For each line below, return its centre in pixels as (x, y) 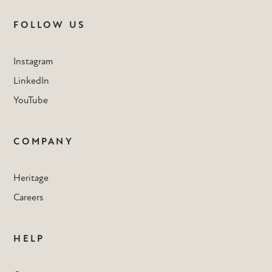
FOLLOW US (50, 25)
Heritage (31, 178)
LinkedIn (32, 81)
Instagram (33, 62)
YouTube (31, 100)
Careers (29, 198)
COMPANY (43, 142)
